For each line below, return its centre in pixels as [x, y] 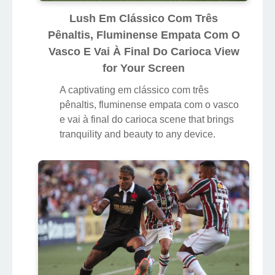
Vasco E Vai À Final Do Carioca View [144, 51]
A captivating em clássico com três [134, 90]
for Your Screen [144, 68]
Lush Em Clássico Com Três [144, 18]
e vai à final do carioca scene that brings [147, 119]
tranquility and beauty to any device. [137, 134]
